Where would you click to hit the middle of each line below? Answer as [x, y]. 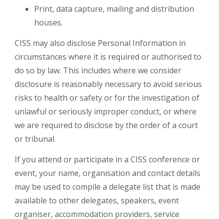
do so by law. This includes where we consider [98, 70]
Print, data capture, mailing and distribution [114, 9]
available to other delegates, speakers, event [97, 200]
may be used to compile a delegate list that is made [108, 187]
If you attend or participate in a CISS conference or [107, 159]
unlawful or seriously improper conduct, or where [106, 111]
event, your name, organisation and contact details [108, 173]
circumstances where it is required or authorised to [108, 57]
